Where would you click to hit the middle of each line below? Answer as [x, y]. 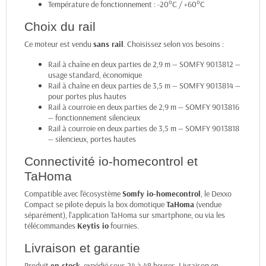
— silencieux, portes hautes [92, 139]
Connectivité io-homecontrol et [111, 161]
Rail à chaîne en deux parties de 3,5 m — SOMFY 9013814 [141, 86]
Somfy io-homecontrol [161, 194]
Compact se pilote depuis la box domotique [95, 205]
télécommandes [51, 226]
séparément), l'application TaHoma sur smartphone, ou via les [125, 215]
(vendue [208, 205]
